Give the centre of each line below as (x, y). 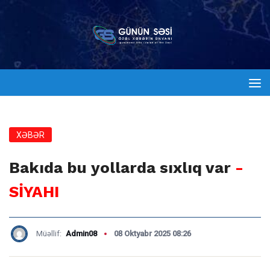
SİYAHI (34, 192)
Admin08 (81, 234)
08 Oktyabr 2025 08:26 (152, 234)
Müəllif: (50, 234)
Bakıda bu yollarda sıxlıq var (122, 168)
